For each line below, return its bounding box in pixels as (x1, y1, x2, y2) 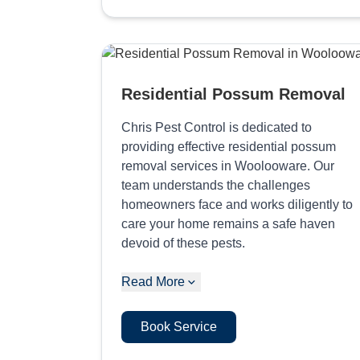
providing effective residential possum (121, 139, 336, 153)
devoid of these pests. (121, 235, 245, 250)
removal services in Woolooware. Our (121, 158, 334, 173)
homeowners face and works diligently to (121, 197, 353, 211)
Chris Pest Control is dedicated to (121, 120, 312, 134)
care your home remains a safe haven (121, 216, 335, 231)
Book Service (141, 319, 217, 333)
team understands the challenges (121, 178, 310, 192)
